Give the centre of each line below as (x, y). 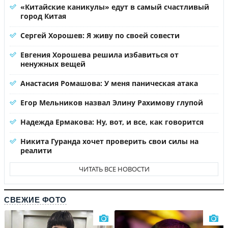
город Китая (43, 16)
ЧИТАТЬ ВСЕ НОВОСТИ (114, 169)
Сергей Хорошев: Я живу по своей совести (100, 35)
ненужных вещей (53, 64)
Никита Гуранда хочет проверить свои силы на (109, 141)
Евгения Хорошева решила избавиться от (99, 54)
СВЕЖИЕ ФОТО (35, 199)
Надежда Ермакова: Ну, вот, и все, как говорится (112, 122)
